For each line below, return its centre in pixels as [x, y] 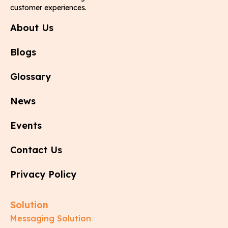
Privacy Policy [43, 175]
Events [26, 126]
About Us [32, 28]
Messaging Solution [51, 219]
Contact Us [36, 150]
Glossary [31, 77]
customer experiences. [48, 8]
